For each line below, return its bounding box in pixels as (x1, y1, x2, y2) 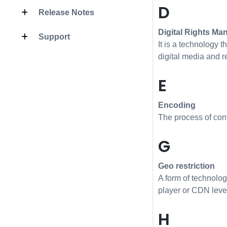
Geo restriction (158, 162, 215, 170)
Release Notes (36, 8, 94, 17)
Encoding (158, 101, 196, 109)
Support (36, 32, 70, 41)
